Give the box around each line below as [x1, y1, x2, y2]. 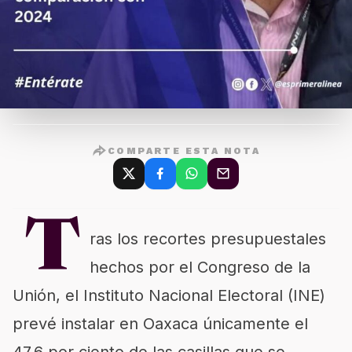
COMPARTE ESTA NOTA [108, 145, 261, 156]
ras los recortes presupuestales [90, 229, 326, 248]
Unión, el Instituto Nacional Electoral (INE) [13, 286, 325, 305]
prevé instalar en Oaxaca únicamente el [13, 314, 308, 333]
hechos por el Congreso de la [90, 258, 310, 277]
